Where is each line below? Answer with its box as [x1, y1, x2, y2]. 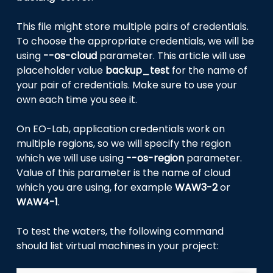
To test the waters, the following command [16, 224, 224, 238]
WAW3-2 [175, 180, 218, 194]
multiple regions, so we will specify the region [16, 136, 232, 151]
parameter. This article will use [97, 48, 246, 63]
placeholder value [16, 63, 106, 77]
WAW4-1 [16, 194, 58, 209]
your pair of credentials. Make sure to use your [16, 77, 238, 92]
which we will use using [16, 151, 127, 165]
